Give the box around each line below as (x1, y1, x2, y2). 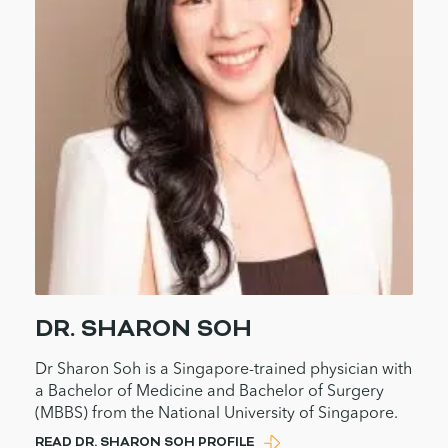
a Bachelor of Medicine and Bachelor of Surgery (35, 384, 384, 400)
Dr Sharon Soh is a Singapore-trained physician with (35, 362, 412, 378)
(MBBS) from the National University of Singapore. (35, 406, 402, 422)
